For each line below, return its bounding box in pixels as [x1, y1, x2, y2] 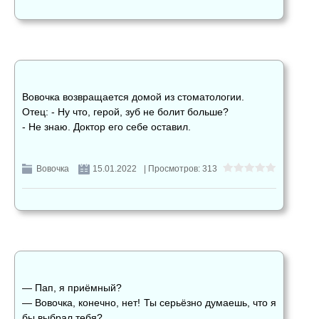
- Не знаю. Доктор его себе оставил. [22, 121, 191, 133]
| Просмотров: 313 [144, 164, 217, 174]
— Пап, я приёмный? [22, 282, 122, 294]
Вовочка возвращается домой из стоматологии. [22, 91, 244, 103]
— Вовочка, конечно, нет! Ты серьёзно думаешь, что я [22, 297, 276, 309]
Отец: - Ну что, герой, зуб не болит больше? [22, 106, 229, 118]
